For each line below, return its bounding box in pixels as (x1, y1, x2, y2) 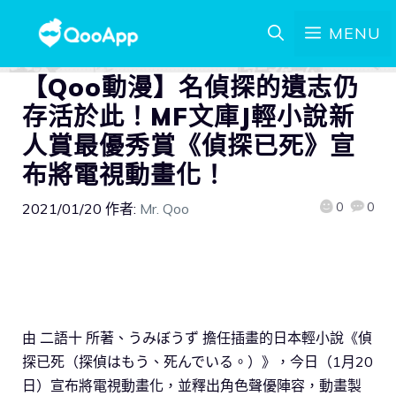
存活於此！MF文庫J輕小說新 (22, 101, 354, 132)
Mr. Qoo (140, 200, 189, 217)
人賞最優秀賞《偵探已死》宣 (22, 130, 356, 161)
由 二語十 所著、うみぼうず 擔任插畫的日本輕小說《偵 (22, 328, 372, 346)
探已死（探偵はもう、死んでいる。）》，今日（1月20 (22, 352, 373, 370)
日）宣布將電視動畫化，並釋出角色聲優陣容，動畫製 (22, 376, 362, 394)
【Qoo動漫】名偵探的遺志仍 (22, 72, 359, 103)
